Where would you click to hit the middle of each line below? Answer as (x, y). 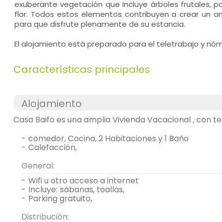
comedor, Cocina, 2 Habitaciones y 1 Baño (109, 139)
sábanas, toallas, (92, 190)
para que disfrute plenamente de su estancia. (100, 24)
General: (41, 166)
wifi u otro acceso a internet (87, 181)
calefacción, (55, 147)
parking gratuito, (63, 198)
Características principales (82, 69)
